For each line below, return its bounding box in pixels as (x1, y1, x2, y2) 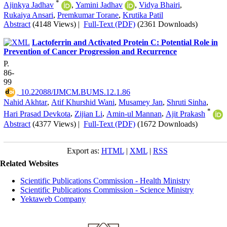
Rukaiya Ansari (4, 11, 53, 20)
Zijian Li (74, 109, 102, 118)
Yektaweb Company (20, 194, 86, 203)
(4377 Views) (32, 119, 76, 128)
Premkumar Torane (57, 11, 119, 20)
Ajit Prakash (166, 109, 205, 118)
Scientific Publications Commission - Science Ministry (20, 185, 194, 194)
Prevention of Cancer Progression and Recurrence (4, 47, 177, 56)
